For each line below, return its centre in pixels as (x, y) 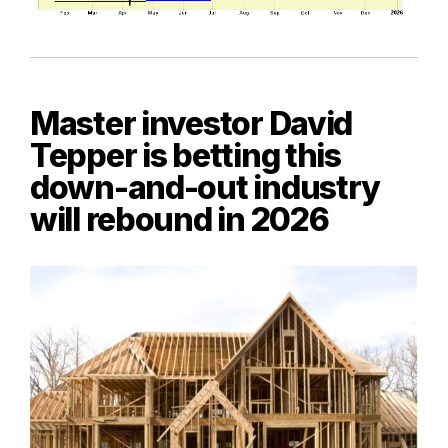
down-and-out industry (205, 187)
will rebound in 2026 (179, 219)
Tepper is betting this (185, 155)
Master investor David (191, 123)
